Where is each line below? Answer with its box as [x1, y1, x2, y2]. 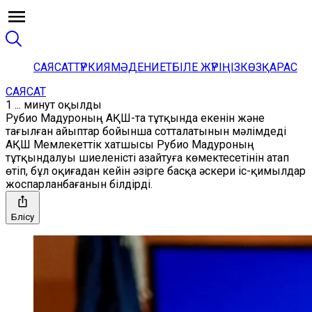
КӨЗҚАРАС [240, 61, 297, 74]
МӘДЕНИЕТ [111, 61, 172, 74]
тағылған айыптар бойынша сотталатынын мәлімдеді [6, 125, 286, 138]
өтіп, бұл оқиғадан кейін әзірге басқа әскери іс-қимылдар [6, 164, 306, 178]
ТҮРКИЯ [74, 61, 111, 74]
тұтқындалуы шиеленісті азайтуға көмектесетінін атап [6, 151, 289, 164]
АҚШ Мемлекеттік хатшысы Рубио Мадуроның [6, 138, 254, 151]
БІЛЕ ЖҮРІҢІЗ [172, 61, 240, 74]
